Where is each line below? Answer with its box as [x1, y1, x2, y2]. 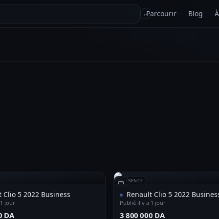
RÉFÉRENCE [117, 177, 143, 184]
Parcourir [146, 9, 176, 18]
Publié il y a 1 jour [120, 199, 166, 206]
